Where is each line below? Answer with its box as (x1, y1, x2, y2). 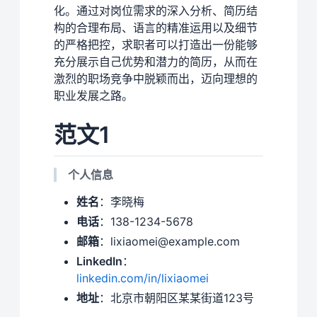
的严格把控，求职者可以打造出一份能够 (54, 37, 258, 52)
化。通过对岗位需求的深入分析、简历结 (54, 3, 258, 18)
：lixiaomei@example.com (99, 234, 240, 249)
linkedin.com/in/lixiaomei (76, 271, 209, 286)
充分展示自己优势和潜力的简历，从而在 (54, 54, 258, 69)
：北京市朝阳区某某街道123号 (99, 291, 254, 306)
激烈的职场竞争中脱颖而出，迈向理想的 (54, 71, 258, 86)
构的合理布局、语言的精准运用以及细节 (54, 20, 258, 35)
